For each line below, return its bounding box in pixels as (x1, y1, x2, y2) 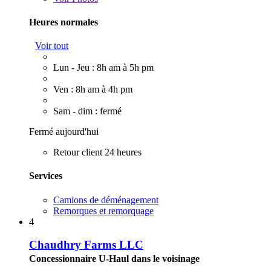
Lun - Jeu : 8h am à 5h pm (53, 62, 154, 73)
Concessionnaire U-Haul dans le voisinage (29, 253, 200, 264)
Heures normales (29, 16, 98, 27)
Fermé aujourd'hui (29, 126, 99, 137)
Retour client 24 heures (53, 147, 142, 158)
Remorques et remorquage (53, 205, 154, 216)
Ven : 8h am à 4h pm (53, 84, 132, 95)
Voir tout (35, 41, 68, 51)
